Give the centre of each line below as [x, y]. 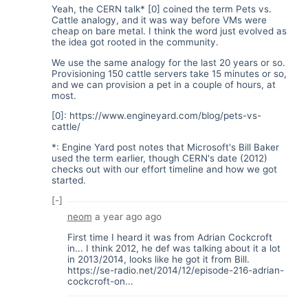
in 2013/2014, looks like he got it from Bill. [158, 259]
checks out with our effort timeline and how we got [164, 169]
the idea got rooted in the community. [135, 42]
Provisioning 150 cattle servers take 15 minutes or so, [169, 73]
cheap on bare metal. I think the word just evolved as [169, 31]
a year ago [118, 217]
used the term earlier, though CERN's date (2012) [159, 158]
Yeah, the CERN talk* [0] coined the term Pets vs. [162, 9]
